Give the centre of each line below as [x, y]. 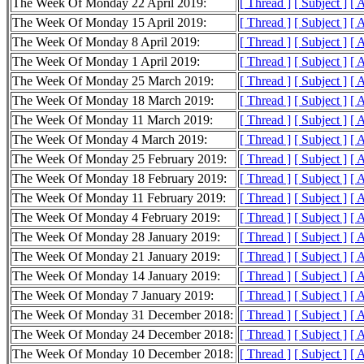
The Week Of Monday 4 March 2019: [110, 140]
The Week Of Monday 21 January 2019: [116, 257]
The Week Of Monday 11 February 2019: [119, 198]
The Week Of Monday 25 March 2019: [113, 81]
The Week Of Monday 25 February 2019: [119, 159]
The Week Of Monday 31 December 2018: [123, 315]
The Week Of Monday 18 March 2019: [113, 101]
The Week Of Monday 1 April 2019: [106, 62]
